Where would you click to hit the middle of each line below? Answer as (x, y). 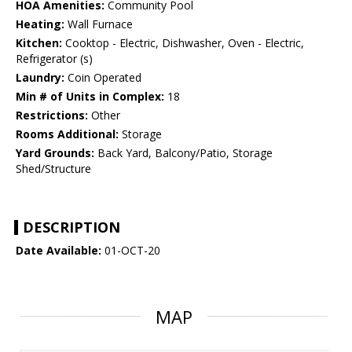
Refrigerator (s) (54, 59)
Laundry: (40, 78)
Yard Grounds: (55, 153)
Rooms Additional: (67, 134)
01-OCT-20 (131, 251)
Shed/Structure (53, 169)
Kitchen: (39, 43)
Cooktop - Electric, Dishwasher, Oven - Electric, (183, 43)
